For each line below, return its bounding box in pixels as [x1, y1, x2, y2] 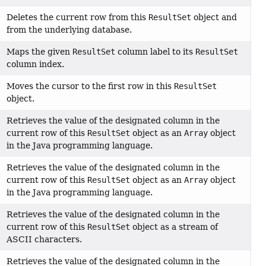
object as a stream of [130, 222, 218, 232]
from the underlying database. [7, 25, 132, 35]
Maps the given [7, 47, 73, 57]
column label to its [115, 47, 196, 57]
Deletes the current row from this [7, 12, 149, 23]
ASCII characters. [7, 235, 83, 245]
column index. [7, 59, 65, 69]
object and [191, 12, 237, 23]
